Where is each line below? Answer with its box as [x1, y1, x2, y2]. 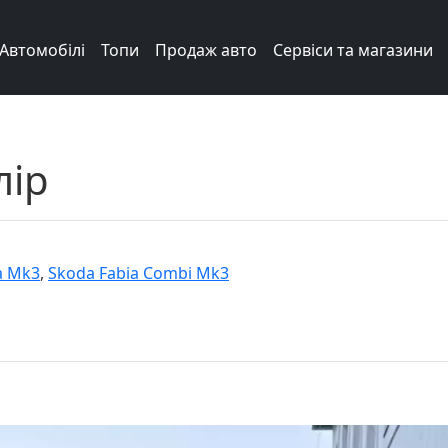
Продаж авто [155, 38, 257, 61]
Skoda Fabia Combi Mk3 [48, 262, 229, 284]
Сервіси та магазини [273, 38, 433, 61]
